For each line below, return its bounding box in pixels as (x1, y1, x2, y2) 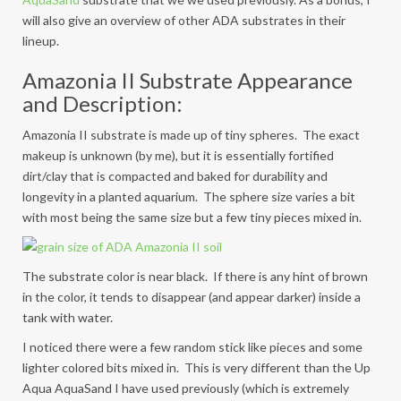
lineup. (22, 33, 59, 48)
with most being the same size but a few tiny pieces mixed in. (22, 209, 362, 225)
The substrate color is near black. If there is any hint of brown (22, 269, 368, 284)
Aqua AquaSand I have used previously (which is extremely (22, 380, 349, 396)
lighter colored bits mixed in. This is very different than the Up (22, 360, 371, 375)
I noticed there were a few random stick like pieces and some (22, 339, 363, 354)
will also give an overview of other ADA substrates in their (22, 13, 346, 28)
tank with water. (22, 310, 113, 325)
